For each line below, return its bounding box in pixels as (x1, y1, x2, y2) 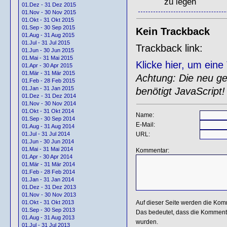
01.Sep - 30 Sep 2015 (22, 24, 75, 31)
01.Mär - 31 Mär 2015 (22, 70, 75, 77)
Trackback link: (135, 42, 203, 54)
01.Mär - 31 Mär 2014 (22, 161, 75, 168)
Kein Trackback (135, 25, 210, 37)
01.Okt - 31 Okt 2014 (22, 108, 74, 115)
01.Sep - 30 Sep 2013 (22, 207, 75, 213)
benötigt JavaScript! (135, 85, 225, 97)
